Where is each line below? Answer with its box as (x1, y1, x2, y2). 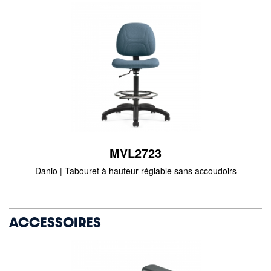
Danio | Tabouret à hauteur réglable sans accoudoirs (34, 165, 237, 177)
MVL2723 (109, 144, 162, 162)
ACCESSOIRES (9, 215, 101, 229)
